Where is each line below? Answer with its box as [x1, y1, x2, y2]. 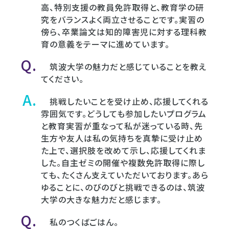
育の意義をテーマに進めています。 [41, 37, 170, 50]
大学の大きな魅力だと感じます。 [41, 193, 162, 205]
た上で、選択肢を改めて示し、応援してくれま [41, 144, 206, 156]
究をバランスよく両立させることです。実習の [41, 13, 204, 26]
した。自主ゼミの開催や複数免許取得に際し [41, 156, 205, 169]
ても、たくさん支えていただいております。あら [41, 168, 209, 181]
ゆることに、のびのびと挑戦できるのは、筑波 [41, 180, 205, 193]
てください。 [41, 72, 84, 85]
